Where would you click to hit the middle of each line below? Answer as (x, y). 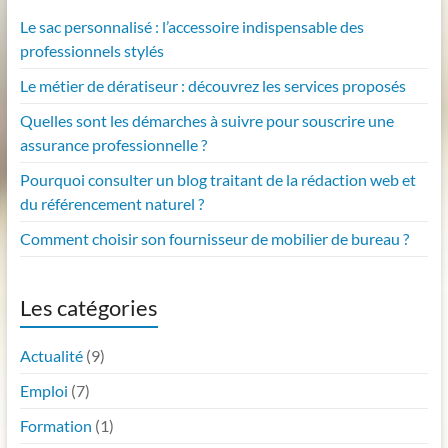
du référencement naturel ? (111, 203)
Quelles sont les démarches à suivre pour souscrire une (206, 120)
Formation (55, 425)
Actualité (51, 355)
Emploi (43, 390)
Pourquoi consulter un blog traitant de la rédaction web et (217, 179)
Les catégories (88, 307)
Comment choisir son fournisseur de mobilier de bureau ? (214, 238)
